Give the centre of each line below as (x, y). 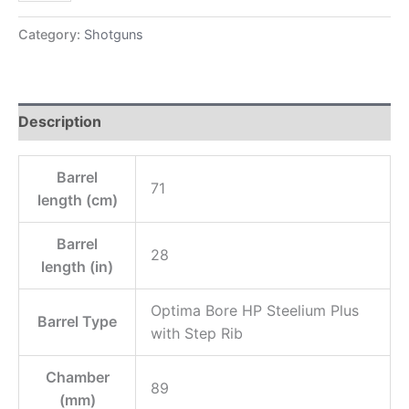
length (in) (77, 267)
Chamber (77, 378)
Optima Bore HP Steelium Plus (255, 311)
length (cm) (77, 200)
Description (60, 122)
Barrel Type (77, 322)
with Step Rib (197, 334)
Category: (51, 35)
